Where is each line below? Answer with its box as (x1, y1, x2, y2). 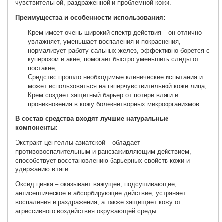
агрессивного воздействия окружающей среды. (15, 207, 159, 215)
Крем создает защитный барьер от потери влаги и (28, 91, 179, 99)
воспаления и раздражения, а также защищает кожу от (15, 198, 182, 206)
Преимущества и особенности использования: (15, 13, 166, 21)
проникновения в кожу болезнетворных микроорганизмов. (28, 100, 204, 108)
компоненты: (15, 123, 58, 131)
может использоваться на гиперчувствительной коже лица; (28, 82, 207, 90)
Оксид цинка (15, 180, 55, 188)
